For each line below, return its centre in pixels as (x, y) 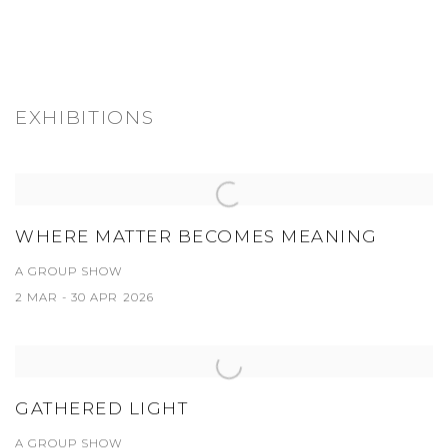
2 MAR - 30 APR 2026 (84, 297)
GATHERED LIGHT (102, 408)
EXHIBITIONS (85, 117)
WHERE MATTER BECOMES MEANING (196, 236)
